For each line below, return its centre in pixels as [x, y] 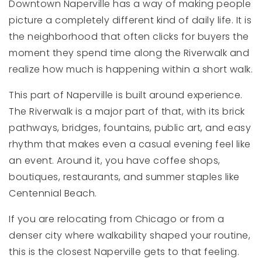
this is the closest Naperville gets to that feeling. [124, 252]
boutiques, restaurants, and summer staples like [124, 177]
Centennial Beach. [53, 193]
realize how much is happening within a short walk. [131, 69]
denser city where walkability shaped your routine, [130, 235]
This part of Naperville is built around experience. [126, 95]
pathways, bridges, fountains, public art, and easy [130, 128]
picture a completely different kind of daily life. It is [130, 20]
